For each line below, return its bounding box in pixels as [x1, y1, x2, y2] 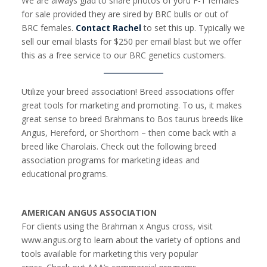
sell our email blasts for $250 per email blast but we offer [21, 35, 241, 47]
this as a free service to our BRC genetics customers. [21, 49, 226, 61]
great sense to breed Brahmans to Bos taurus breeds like [21, 113, 243, 125]
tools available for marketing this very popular [21, 247, 198, 259]
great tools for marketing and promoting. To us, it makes [21, 100, 242, 111]
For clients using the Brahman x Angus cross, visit [21, 220, 213, 232]
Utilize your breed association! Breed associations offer [21, 86, 234, 98]
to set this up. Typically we [141, 21, 245, 33]
